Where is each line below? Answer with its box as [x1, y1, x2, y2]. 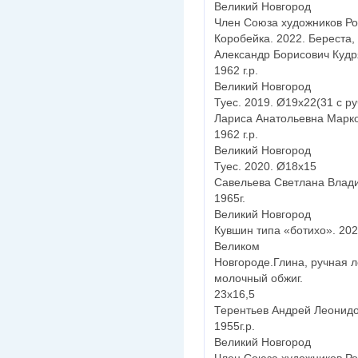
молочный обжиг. [214, 272, 303, 285]
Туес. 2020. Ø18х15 [214, 160, 316, 173]
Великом [214, 240, 260, 253]
